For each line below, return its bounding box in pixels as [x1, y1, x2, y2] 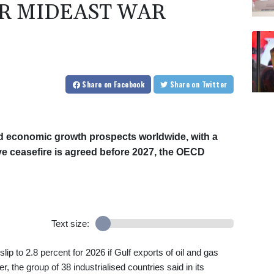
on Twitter [201, 79, 228, 90]
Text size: [51, 218, 89, 229]
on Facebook [103, 79, 145, 90]
